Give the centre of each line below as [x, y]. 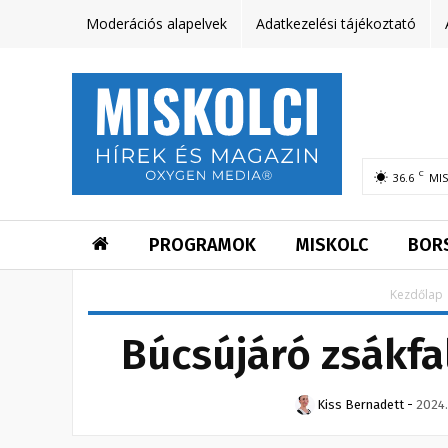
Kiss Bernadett [360, 405]
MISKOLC [332, 245]
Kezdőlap [416, 295]
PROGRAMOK [202, 245]
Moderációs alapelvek [156, 23]
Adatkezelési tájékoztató [336, 23]
